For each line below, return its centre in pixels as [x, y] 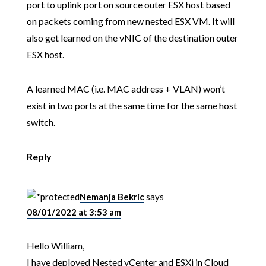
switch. [41, 122]
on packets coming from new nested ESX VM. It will [130, 21]
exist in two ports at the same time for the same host [132, 106]
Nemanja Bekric [112, 197]
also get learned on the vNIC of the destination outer [132, 38]
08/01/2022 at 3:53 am [74, 212]
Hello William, [55, 246]
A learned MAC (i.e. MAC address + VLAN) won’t [126, 89]
